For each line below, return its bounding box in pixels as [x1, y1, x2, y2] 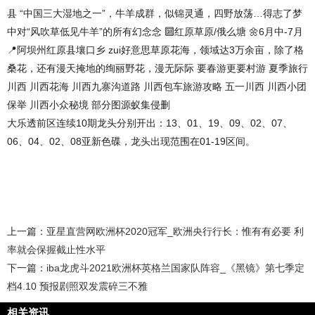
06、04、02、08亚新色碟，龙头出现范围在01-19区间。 [7, 136, 255, 147]
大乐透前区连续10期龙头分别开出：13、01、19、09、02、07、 [7, 117, 292, 129]
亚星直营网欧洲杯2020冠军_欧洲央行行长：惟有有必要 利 [46, 226, 304, 237]
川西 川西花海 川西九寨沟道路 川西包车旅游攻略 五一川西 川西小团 [7, 81, 307, 92]
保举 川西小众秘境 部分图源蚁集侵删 [7, 99, 170, 110]
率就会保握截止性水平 [7, 244, 105, 255]
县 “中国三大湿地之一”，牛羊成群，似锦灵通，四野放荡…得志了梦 [7, 8, 302, 19]
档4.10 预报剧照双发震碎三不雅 [7, 281, 148, 292]
